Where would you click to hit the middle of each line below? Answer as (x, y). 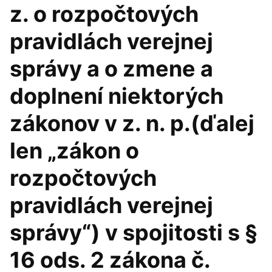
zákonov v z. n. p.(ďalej (132, 123)
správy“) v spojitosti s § (134, 233)
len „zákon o (74, 151)
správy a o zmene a (111, 69)
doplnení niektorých (117, 96)
